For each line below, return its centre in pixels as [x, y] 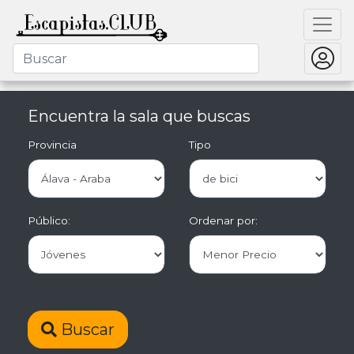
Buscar [86, 330]
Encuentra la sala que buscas [139, 116]
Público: [49, 220]
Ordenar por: [223, 220]
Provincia [52, 145]
